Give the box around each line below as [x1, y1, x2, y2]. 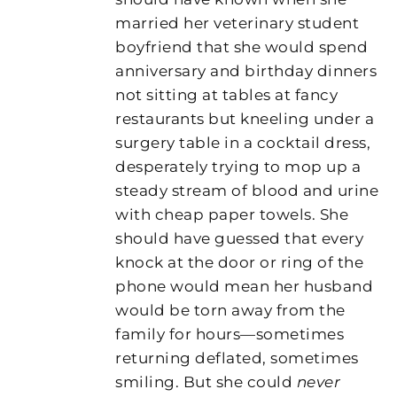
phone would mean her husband [115, 276, 374, 295]
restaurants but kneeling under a [115, 109, 375, 128]
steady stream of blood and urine [115, 181, 379, 199]
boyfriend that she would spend [115, 37, 369, 56]
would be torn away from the [115, 300, 346, 319]
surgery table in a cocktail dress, [115, 133, 371, 152]
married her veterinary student [115, 13, 360, 32]
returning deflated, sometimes [115, 348, 359, 367]
